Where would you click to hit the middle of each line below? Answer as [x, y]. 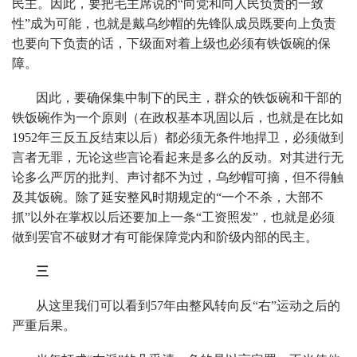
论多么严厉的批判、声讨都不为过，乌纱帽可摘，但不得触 [178, 177]
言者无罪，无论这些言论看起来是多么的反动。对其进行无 [178, 157]
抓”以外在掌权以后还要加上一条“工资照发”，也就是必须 [173, 217]
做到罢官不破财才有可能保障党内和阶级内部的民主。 [165, 237]
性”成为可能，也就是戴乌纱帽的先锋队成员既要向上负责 [174, 23]
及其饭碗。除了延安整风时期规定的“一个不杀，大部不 [168, 197]
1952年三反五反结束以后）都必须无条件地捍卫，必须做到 [178, 137]
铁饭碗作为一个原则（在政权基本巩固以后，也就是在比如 [178, 117]
